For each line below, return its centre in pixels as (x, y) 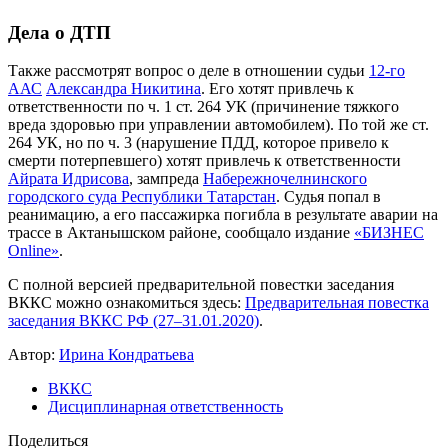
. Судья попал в (328, 197)
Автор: (33, 355)
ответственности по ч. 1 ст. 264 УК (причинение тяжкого (203, 107)
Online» (33, 251)
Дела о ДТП (59, 32)
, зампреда (166, 179)
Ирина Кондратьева (126, 355)
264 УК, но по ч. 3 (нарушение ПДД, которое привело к (198, 143)
